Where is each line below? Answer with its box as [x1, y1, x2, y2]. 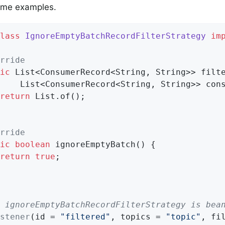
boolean [15, 139, 50, 149]
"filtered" [60, 211, 110, 221]
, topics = [110, 211, 166, 221]
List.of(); [30, 91, 85, 101]
